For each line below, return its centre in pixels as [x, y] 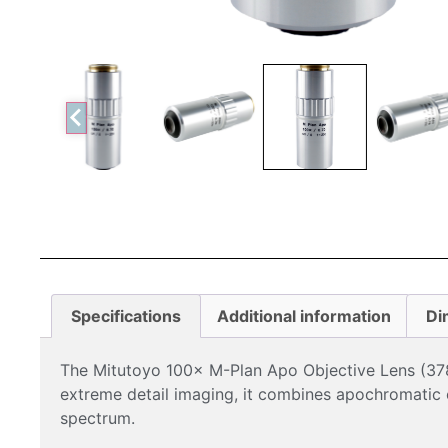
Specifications [126, 315]
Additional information [303, 315]
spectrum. [97, 417]
